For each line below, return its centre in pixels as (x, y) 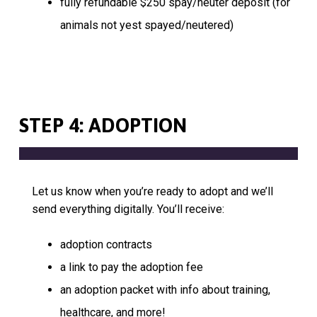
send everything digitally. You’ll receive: (128, 209)
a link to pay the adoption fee (131, 267)
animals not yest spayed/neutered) (146, 25)
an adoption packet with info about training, (165, 289)
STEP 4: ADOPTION (103, 125)
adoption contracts (106, 244)
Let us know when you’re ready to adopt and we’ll (152, 191)
